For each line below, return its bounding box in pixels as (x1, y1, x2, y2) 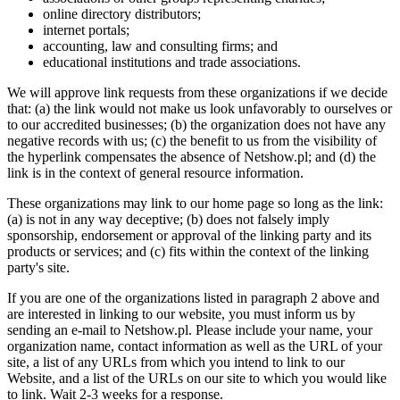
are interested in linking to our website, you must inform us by (7, 306, 355, 321)
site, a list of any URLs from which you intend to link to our (7, 354, 345, 370)
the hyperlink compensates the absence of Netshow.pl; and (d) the (7, 149, 376, 164)
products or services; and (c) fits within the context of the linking (7, 244, 369, 259)
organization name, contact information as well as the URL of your (7, 338, 382, 354)
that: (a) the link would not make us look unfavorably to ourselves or (7, 101, 392, 116)
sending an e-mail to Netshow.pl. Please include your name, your (7, 322, 372, 337)
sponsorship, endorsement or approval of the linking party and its (7, 228, 371, 243)
